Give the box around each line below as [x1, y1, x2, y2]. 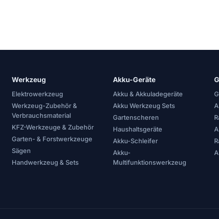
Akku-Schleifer [112, 137, 158, 145]
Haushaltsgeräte [112, 125, 162, 133]
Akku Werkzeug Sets [112, 102, 175, 110]
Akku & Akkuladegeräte [112, 90, 183, 98]
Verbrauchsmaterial [12, 111, 71, 120]
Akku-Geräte [112, 75, 155, 84]
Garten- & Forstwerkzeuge [12, 135, 92, 143]
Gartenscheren [112, 113, 159, 122]
